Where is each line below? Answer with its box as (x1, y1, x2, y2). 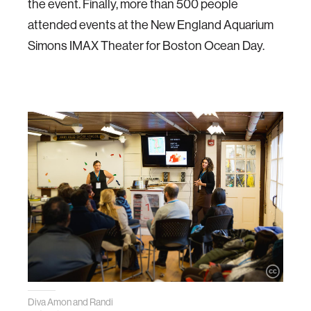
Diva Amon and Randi (28, 296, 113, 308)
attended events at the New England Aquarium (28, 18, 274, 33)
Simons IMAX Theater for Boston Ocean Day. (28, 39, 264, 53)
